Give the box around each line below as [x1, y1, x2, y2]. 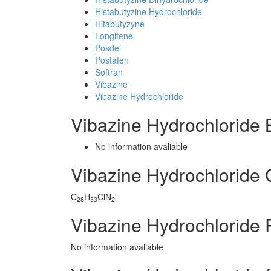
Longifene [95, 30, 133, 42]
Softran [95, 66, 123, 78]
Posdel [95, 42, 121, 54]
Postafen [95, 54, 129, 66]
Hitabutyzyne [95, 18, 145, 30]
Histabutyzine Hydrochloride [95, 5, 202, 18]
